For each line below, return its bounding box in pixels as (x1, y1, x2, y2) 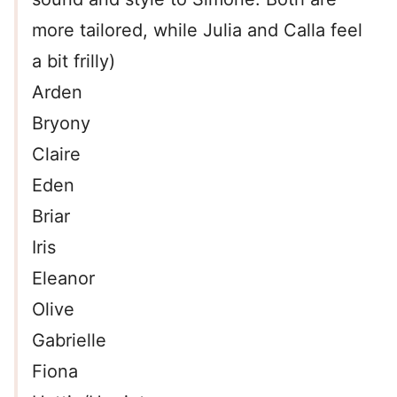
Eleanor (32, 268, 95, 290)
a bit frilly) (32, 51, 115, 73)
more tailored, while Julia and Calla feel (32, 19, 362, 42)
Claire (32, 144, 81, 166)
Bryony (32, 113, 90, 135)
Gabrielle (32, 330, 106, 352)
